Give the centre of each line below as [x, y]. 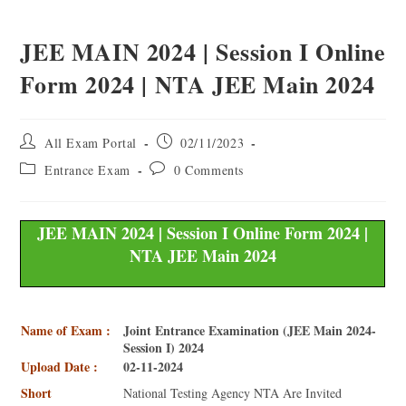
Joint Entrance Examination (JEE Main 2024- [250, 330]
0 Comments [209, 170]
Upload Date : [60, 366]
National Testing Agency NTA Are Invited [233, 392]
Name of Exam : [66, 330]
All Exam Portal [91, 143]
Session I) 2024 [164, 347]
